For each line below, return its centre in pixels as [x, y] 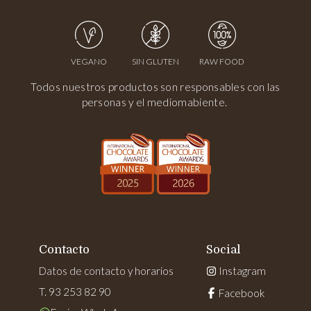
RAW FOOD [222, 62]
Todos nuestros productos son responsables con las [155, 87]
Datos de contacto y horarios [107, 271]
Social [223, 250]
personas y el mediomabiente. [155, 102]
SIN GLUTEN [155, 62]
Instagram [241, 271]
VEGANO [89, 62]
